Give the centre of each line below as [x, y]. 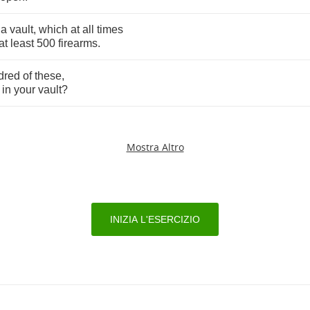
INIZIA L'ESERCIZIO [155, 219]
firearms [78, 43]
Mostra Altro [155, 147]
